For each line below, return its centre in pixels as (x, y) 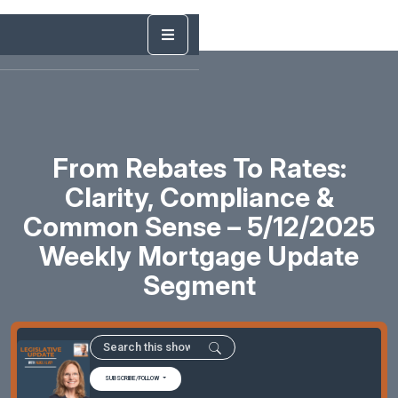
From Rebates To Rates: (199, 167)
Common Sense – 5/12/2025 (199, 226)
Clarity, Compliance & (199, 197)
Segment (199, 285)
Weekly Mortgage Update (199, 255)
